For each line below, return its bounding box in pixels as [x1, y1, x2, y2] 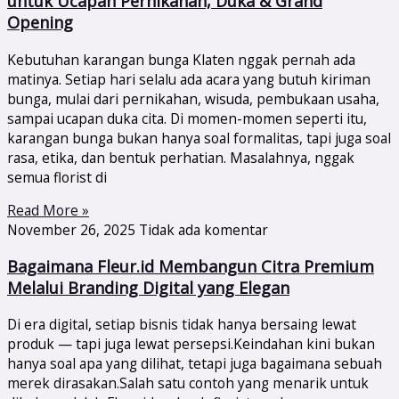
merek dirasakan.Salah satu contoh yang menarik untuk [7, 373, 369, 394]
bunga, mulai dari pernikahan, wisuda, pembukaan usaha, [7, 88, 379, 109]
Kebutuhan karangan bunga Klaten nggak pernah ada [7, 49, 355, 69]
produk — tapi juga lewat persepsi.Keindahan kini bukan [7, 334, 375, 354]
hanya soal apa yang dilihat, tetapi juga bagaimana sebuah [7, 354, 382, 374]
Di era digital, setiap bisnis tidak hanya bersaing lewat [7, 314, 356, 335]
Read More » [7, 200, 89, 221]
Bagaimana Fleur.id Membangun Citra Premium [7, 256, 374, 278]
